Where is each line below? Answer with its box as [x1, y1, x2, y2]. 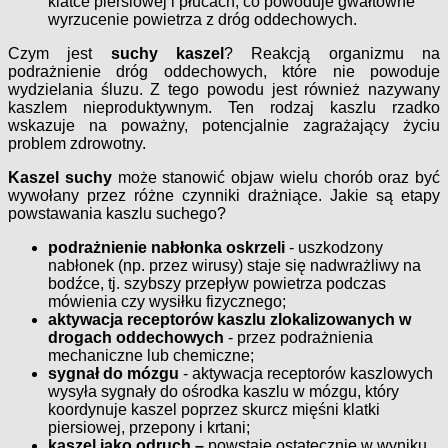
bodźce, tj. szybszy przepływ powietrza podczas [48, 274, 386, 292]
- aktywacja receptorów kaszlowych [179, 364, 433, 382]
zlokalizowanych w [270, 310, 411, 328]
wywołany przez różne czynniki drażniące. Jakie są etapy [8, 186, 440, 204]
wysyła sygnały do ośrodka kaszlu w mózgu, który [48, 382, 399, 400]
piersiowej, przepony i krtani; [48, 418, 250, 436]
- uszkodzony [285, 238, 383, 256]
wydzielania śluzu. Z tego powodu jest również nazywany [8, 80, 440, 98]
